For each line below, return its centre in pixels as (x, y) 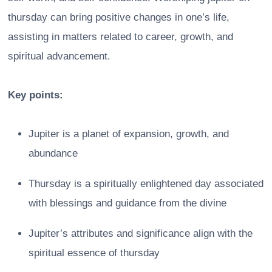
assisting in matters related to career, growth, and (121, 36)
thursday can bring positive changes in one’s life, (119, 17)
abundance (53, 153)
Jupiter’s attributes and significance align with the (141, 233)
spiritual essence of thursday (94, 253)
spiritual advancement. (59, 56)
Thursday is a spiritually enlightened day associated (146, 183)
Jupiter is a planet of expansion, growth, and (129, 134)
